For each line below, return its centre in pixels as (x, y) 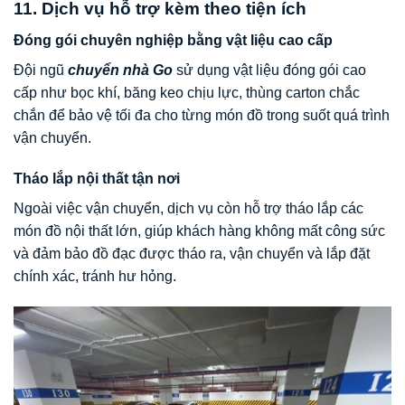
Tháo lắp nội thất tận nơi (97, 179)
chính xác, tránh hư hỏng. (95, 277)
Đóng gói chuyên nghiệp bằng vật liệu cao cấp (173, 40)
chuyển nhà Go (120, 70)
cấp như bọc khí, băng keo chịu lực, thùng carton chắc (187, 92)
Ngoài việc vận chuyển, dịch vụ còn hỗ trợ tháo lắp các (188, 209)
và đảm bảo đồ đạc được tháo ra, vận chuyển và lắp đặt (192, 254)
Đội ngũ (41, 70)
